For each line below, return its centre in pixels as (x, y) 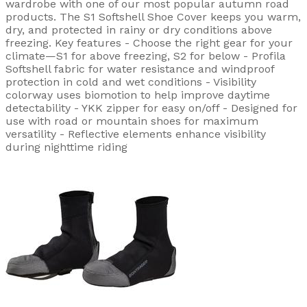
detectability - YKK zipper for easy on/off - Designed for (151, 108)
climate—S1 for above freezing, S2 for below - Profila (146, 56)
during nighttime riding (66, 147)
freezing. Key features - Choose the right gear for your (149, 42)
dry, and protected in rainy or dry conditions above (139, 29)
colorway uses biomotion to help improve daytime (138, 95)
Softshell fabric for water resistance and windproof (140, 69)
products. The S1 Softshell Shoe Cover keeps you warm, (153, 16)
